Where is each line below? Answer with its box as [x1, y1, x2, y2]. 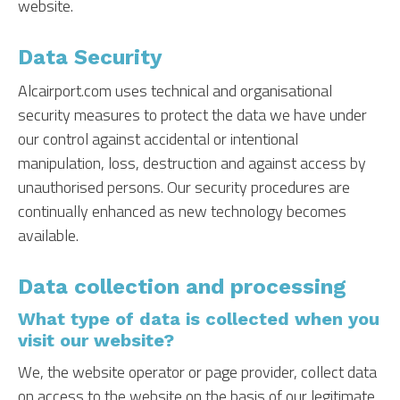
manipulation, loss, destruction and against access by [18, 151, 366, 175]
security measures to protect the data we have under [18, 103, 367, 127]
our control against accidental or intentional [18, 127, 298, 151]
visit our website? [18, 329, 174, 351]
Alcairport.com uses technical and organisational [18, 79, 332, 103]
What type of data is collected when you [18, 308, 379, 329]
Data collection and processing [18, 274, 346, 299]
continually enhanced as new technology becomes [18, 199, 346, 223]
